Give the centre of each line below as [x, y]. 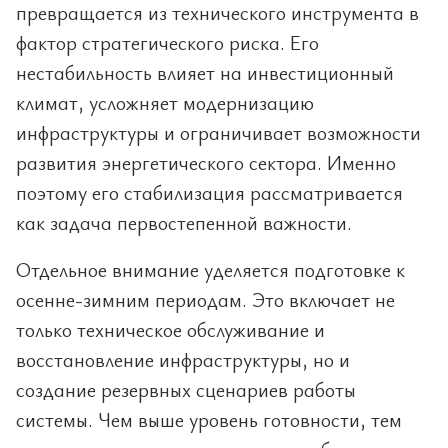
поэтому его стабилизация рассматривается [209, 192]
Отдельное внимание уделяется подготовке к [210, 269]
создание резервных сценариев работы [186, 389]
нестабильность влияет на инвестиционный [205, 72]
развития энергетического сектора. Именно [206, 162]
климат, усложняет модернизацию [165, 102]
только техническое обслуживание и [170, 329]
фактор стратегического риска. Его [167, 42]
